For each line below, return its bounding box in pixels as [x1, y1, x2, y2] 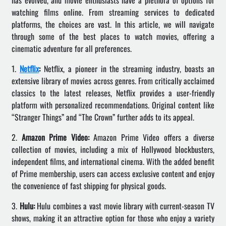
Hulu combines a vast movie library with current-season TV [34, 200, 215, 212]
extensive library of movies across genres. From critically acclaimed [12, 75, 214, 87]
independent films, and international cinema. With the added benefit [12, 155, 214, 167]
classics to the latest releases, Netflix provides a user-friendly [12, 87, 214, 99]
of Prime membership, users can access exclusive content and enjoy [12, 167, 214, 180]
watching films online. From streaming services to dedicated [12, 6, 214, 18]
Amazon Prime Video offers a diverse [89, 131, 215, 143]
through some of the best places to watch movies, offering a [12, 30, 214, 42]
